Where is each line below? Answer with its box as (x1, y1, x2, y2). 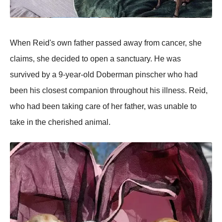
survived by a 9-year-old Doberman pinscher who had (10, 70, 198, 79)
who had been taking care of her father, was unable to (10, 102, 197, 111)
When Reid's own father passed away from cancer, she (10, 39, 202, 48)
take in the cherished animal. (10, 118, 111, 127)
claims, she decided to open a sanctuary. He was (10, 55, 181, 63)
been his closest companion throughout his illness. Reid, (10, 86, 208, 95)
